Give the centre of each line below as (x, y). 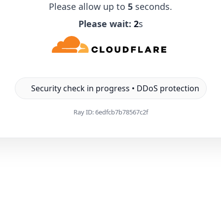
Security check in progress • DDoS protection (115, 88)
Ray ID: (84, 112)
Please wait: (105, 23)
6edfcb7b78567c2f (121, 112)
